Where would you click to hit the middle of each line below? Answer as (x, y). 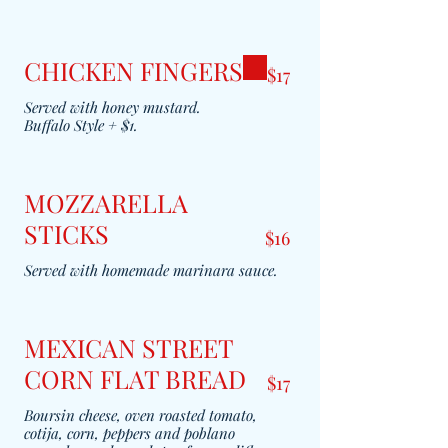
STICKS (66, 233)
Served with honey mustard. (112, 107)
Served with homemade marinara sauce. (151, 270)
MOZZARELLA (106, 202)
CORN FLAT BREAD (135, 378)
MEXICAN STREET (128, 347)
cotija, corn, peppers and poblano (129, 433)
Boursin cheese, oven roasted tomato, (140, 415)
